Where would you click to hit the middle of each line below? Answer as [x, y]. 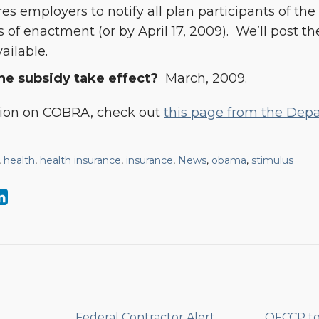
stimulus [272, 160]
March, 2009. [204, 78]
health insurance [80, 160]
